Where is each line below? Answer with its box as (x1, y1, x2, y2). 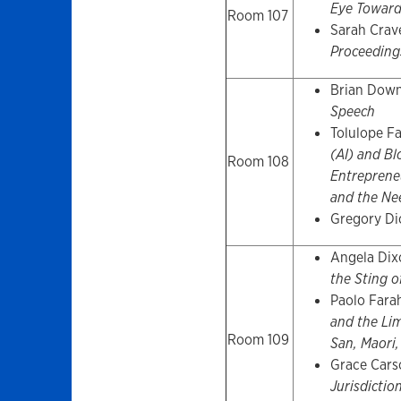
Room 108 (226, 152, 289, 172)
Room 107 (226, 6, 288, 26)
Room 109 (226, 330, 289, 350)
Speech (329, 102, 375, 122)
